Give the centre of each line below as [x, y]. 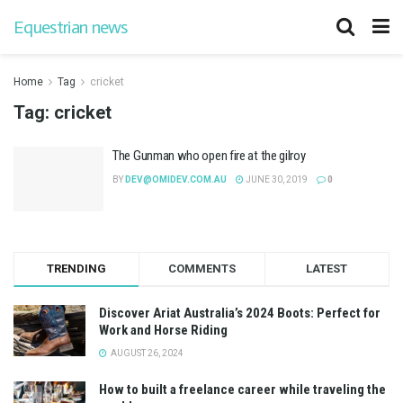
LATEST [327, 268]
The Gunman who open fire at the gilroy [209, 156]
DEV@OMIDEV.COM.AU [176, 179]
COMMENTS [201, 268]
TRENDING [77, 268]
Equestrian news [71, 27]
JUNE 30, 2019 [276, 179]
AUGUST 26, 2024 [146, 353]
